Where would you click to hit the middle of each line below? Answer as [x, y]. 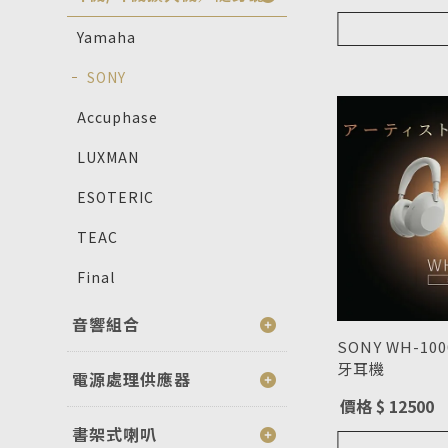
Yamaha [107, 36]
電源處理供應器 [132, 378]
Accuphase [118, 116]
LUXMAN [108, 156]
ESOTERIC [116, 196]
